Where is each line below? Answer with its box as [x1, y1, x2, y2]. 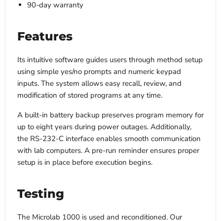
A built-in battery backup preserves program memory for [17, 110, 204, 120]
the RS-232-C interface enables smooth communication [17, 134, 201, 144]
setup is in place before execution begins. [17, 157, 152, 168]
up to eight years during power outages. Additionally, [17, 122, 191, 132]
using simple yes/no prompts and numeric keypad [17, 67, 181, 77]
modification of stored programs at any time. [17, 90, 162, 101]
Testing [17, 186, 64, 201]
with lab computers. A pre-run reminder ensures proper [17, 146, 199, 156]
